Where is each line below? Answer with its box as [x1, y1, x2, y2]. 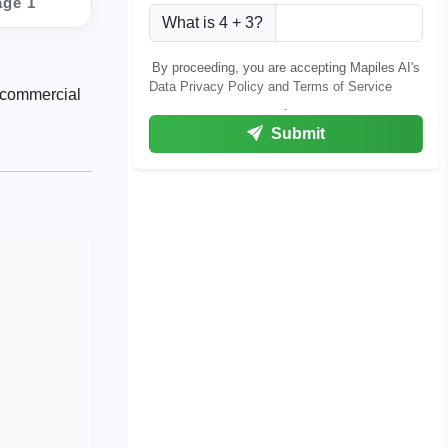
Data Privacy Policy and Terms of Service [149, 79, 392, 94]
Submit [267, 125, 325, 142]
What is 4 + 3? [162, 14, 263, 31]
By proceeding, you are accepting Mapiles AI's [152, 60, 420, 75]
